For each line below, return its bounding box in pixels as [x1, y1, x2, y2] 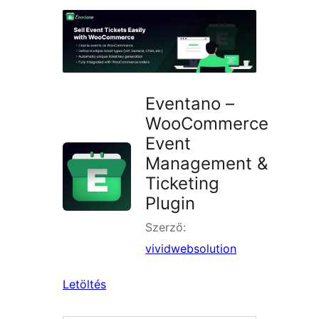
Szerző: [145, 220, 186, 235]
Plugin [145, 193, 195, 214]
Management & [145, 153, 268, 174]
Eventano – [145, 93, 234, 115]
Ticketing [145, 173, 219, 194]
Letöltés [63, 277, 106, 292]
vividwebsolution [145, 241, 236, 256]
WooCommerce [145, 113, 268, 135]
